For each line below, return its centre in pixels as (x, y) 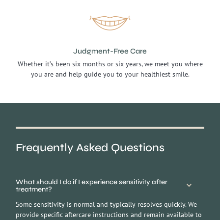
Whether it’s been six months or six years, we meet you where (110, 64)
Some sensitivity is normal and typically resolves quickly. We (106, 205)
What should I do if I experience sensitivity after (92, 182)
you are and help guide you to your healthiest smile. (110, 74)
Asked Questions (119, 147)
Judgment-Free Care (110, 51)
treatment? (34, 189)
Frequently (45, 147)
